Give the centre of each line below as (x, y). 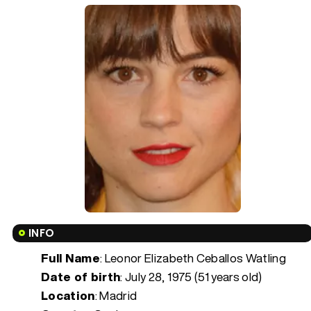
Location (68, 295)
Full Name (71, 258)
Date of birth (81, 276)
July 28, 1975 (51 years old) (194, 276)
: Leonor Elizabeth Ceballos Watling (193, 258)
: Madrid (116, 295)
